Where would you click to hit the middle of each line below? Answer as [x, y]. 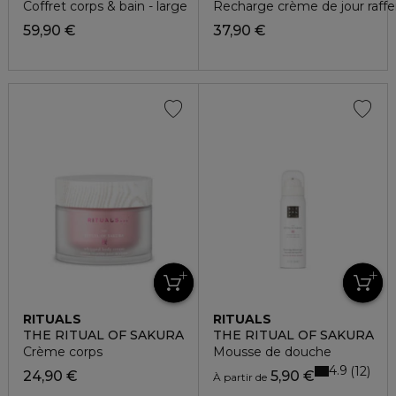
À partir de [240, 377]
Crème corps [63, 351]
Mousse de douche [272, 351]
